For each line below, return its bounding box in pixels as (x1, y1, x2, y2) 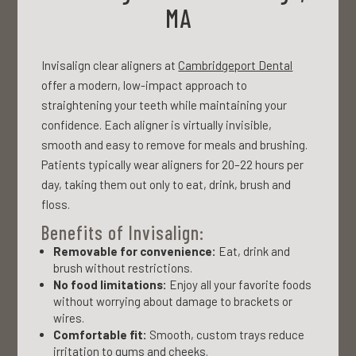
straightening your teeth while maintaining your (41, 98, 288, 112)
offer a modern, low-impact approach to (41, 78, 248, 92)
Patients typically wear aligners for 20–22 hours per (41, 157, 304, 172)
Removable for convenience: (53, 244, 217, 258)
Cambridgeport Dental (178, 58, 293, 72)
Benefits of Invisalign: (41, 221, 205, 244)
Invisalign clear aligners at (41, 58, 179, 72)
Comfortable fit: (53, 327, 148, 342)
